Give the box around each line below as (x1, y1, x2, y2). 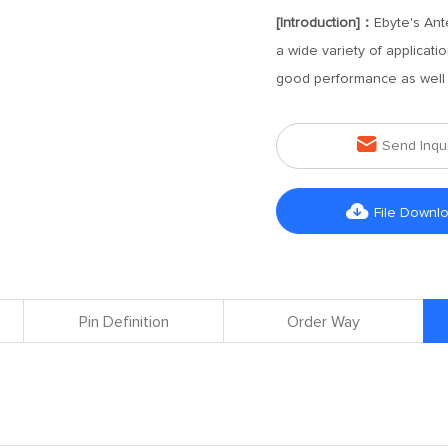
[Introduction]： (275, 16, 374, 30)
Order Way (287, 314, 360, 330)
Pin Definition (78, 314, 169, 330)
